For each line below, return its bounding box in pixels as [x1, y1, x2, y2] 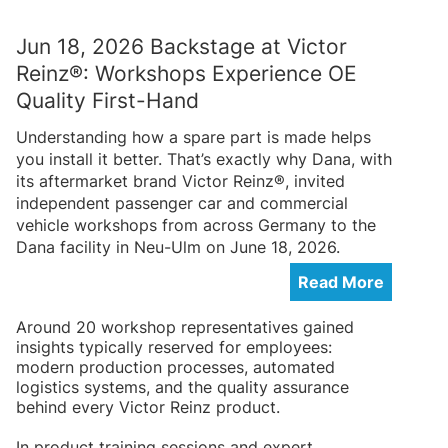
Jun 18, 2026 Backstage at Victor [16, 33, 347, 59]
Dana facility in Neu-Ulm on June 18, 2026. [16, 236, 340, 257]
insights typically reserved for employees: [16, 336, 332, 357]
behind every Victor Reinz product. [16, 396, 280, 417]
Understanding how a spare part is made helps [16, 126, 371, 147]
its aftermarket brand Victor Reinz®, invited [16, 170, 345, 191]
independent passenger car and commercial [16, 192, 348, 213]
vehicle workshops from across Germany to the [16, 214, 376, 235]
